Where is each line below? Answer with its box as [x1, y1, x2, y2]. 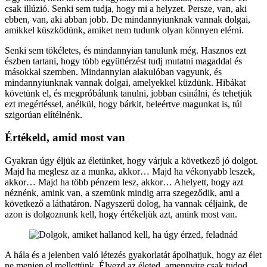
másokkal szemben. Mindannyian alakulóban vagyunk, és [5, 66, 222, 77]
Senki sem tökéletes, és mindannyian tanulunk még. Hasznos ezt [5, 45, 246, 55]
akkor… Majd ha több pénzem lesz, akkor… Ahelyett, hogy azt [5, 177, 243, 188]
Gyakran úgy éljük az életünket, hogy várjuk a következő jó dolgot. [5, 156, 258, 166]
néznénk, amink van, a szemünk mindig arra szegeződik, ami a [5, 188, 240, 198]
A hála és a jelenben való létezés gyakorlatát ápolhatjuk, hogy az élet [5, 250, 262, 260]
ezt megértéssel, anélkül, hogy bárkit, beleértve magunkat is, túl [5, 98, 242, 109]
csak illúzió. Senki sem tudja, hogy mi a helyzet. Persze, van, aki [5, 3, 247, 14]
